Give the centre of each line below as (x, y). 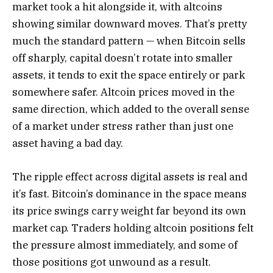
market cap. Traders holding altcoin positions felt (133, 228)
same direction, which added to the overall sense (131, 109)
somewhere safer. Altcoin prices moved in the (123, 92)
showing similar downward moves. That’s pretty (129, 24)
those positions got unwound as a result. (112, 262)
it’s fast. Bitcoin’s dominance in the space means (129, 193)
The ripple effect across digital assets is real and (130, 176)
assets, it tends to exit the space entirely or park (129, 75)
